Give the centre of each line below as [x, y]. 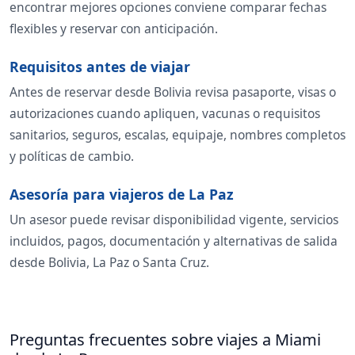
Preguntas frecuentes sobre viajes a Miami [165, 339]
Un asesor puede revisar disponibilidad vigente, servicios [174, 219]
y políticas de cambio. [72, 156]
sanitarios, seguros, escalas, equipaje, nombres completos [177, 134]
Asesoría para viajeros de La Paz [122, 194]
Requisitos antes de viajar [100, 66]
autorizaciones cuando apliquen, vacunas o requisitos [165, 113]
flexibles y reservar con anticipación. [114, 28]
